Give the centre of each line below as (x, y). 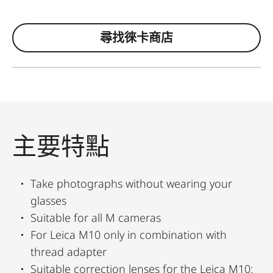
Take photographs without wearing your (131, 183)
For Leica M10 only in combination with (129, 234)
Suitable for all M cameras (96, 217)
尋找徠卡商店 (136, 37)
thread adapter (69, 251)
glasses (48, 200)
